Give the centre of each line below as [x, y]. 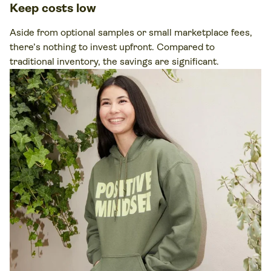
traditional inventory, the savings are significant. [114, 61]
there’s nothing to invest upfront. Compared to [112, 47]
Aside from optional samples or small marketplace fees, [131, 32]
